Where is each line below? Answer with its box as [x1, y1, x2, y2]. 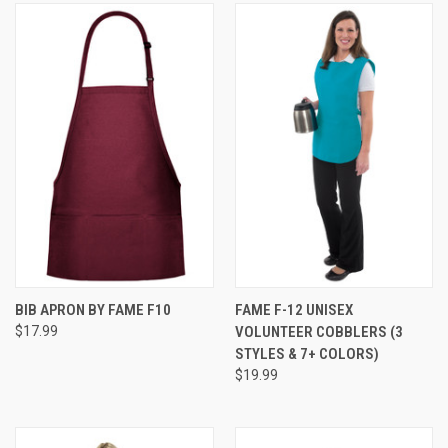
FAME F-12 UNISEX [234, 300, 353, 319]
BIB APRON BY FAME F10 [15, 300, 171, 319]
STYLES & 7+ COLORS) [234, 344, 379, 363]
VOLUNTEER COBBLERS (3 [234, 322, 403, 341]
